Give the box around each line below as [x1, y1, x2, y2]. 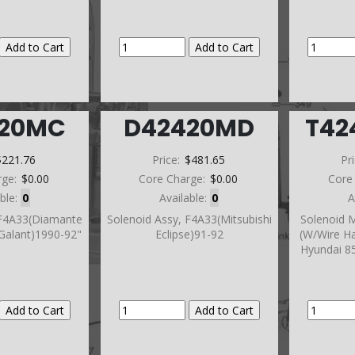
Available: [158, 189, 210, 205]
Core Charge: [139, 171, 209, 187]
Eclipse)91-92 [155, 227, 223, 242]
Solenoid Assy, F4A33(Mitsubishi [106, 212, 272, 227]
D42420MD [124, 112, 255, 146]
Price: [151, 152, 183, 168]
